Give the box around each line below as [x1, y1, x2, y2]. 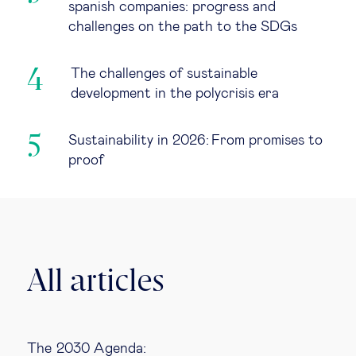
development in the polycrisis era [71, 87, 279, 101]
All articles [27, 266, 164, 298]
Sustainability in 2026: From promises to [68, 133, 323, 148]
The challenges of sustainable [71, 67, 257, 81]
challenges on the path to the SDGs [68, 20, 297, 34]
